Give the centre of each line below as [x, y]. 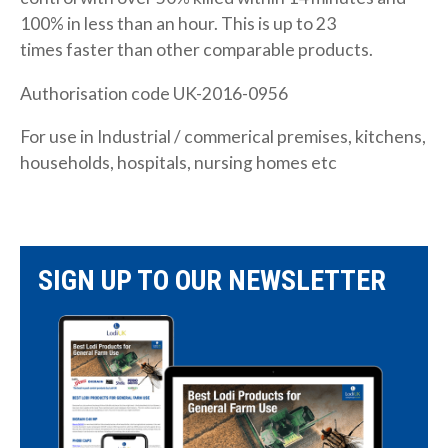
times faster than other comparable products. [196, 50]
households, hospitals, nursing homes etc [178, 163]
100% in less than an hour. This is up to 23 [178, 24]
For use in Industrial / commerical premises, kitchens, [223, 137]
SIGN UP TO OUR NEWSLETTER [212, 281]
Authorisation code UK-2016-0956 [154, 93]
